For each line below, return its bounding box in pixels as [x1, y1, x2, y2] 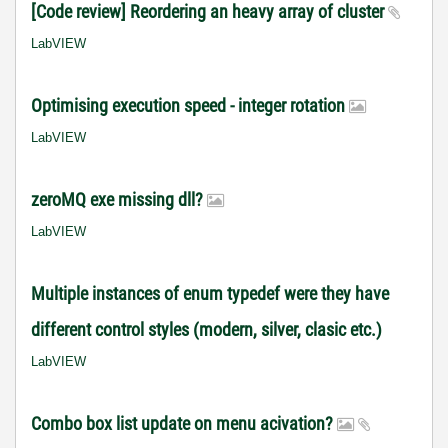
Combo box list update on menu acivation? [31, 413, 337, 434]
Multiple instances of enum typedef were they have [31, 283, 389, 304]
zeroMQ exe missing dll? [31, 189, 207, 210]
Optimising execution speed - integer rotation [31, 95, 349, 116]
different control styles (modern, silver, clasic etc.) [31, 319, 382, 340]
